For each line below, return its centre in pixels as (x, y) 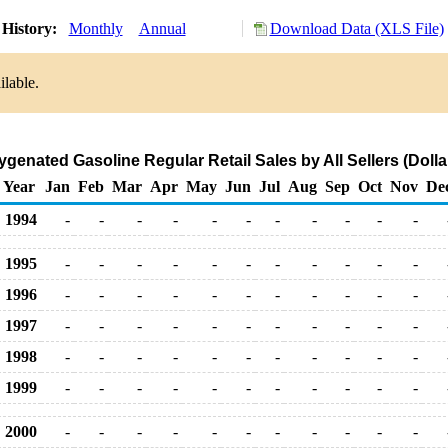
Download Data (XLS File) (356, 28)
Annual (162, 28)
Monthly (95, 28)
